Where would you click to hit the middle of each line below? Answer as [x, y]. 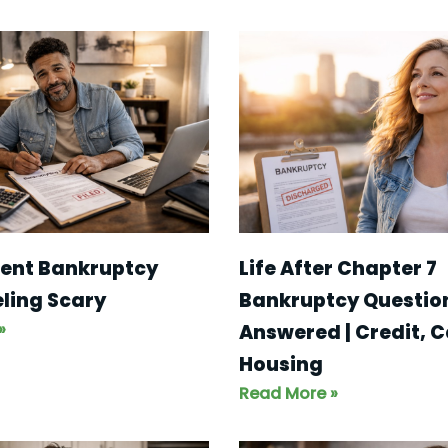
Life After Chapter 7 [338, 268]
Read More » [288, 393]
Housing [281, 364]
